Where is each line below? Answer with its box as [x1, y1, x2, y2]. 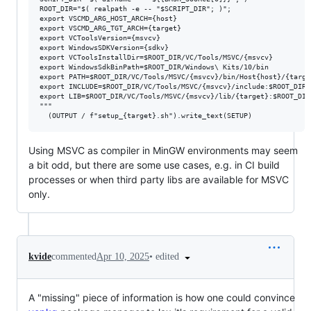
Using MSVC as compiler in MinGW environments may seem [28, 144, 298, 156]
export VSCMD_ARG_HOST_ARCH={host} [40, 15, 177, 22]
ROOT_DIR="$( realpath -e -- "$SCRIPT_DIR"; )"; [40, 5, 231, 12]
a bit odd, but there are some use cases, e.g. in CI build [28, 159, 280, 171]
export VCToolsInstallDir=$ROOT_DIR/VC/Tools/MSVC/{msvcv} [40, 53, 273, 61]
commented [51, 251, 96, 262]
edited [155, 251, 182, 262]
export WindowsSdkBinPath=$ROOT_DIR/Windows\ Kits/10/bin [40, 63, 269, 71]
